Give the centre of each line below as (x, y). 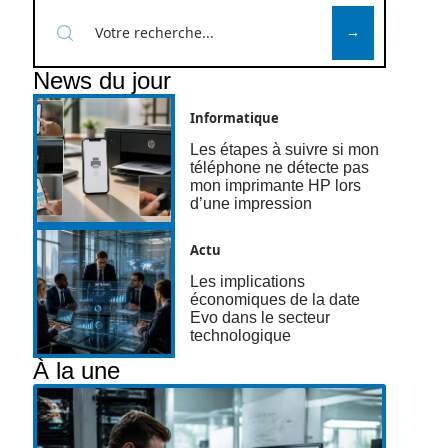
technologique (241, 336)
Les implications (248, 282)
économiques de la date (275, 300)
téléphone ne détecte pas (280, 168)
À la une (76, 371)
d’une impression (251, 204)
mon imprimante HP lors (276, 186)
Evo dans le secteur (260, 318)
